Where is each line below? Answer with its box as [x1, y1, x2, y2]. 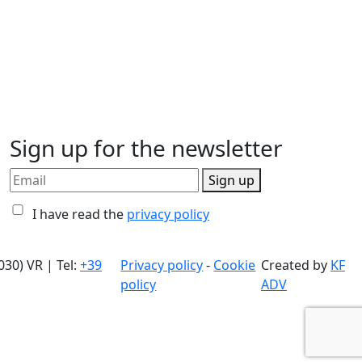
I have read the [32, 205, 127, 223]
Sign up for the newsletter [10, 133, 283, 163]
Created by [260, 256, 330, 274]
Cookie [213, 256, 256, 274]
